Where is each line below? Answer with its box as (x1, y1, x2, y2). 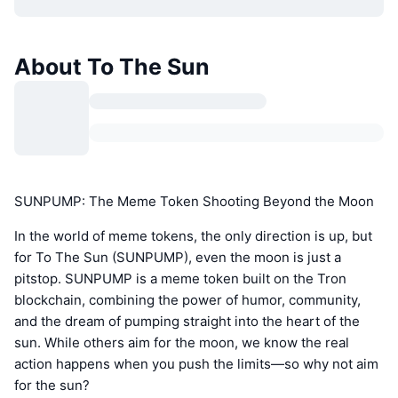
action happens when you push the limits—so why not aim (14, 354, 378, 372)
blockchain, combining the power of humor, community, (14, 291, 361, 308)
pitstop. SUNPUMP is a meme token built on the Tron (14, 269, 346, 287)
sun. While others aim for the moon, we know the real (14, 333, 349, 351)
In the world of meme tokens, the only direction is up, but (14, 227, 372, 244)
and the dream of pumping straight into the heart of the (14, 312, 360, 330)
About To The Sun (14, 52, 210, 80)
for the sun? (14, 376, 90, 394)
